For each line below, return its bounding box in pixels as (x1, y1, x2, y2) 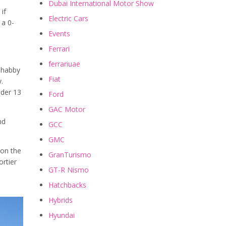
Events (48, 29, 70, 39)
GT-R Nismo (48, 165, 89, 175)
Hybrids (48, 195, 73, 205)
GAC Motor (48, 104, 85, 115)
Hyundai (48, 210, 75, 220)
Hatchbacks (48, 180, 86, 190)
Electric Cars (48, 14, 88, 24)
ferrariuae (48, 59, 80, 69)
